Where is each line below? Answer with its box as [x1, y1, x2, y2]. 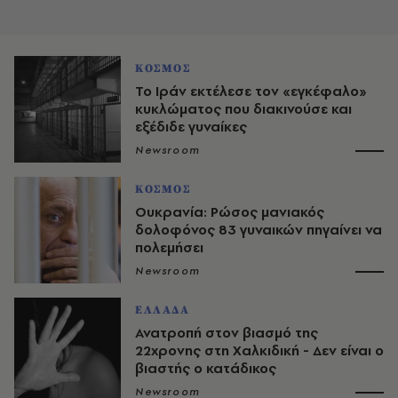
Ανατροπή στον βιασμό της [135, 322, 318, 342]
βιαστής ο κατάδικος [135, 358, 276, 378]
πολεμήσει [135, 237, 203, 257]
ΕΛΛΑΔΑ [135, 302, 190, 317]
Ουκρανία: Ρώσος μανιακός [135, 202, 324, 221]
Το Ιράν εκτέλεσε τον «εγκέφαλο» [135, 81, 367, 100]
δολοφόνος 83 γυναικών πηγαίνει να [135, 219, 382, 239]
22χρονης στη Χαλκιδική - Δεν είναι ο [135, 340, 384, 360]
